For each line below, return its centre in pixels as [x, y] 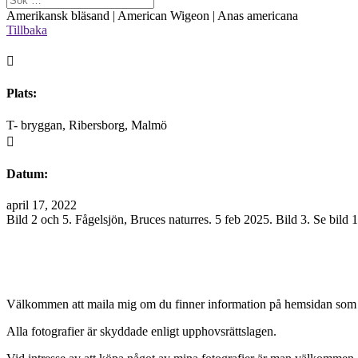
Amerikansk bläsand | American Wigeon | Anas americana [152, 16]
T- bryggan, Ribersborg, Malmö [87, 125]
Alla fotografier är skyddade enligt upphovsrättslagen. [141, 332]
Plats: [22, 93]
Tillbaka [27, 30]
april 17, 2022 [42, 205]
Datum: [27, 173]
